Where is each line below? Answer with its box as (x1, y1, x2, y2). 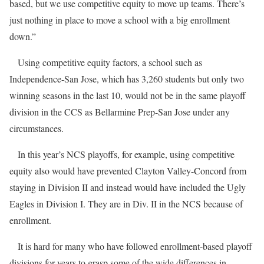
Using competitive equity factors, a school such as (9, 56, 202, 68)
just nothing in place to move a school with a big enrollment (9, 14, 230, 26)
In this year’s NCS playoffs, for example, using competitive (9, 148, 235, 160)
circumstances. (9, 122, 64, 134)
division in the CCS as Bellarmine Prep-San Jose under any (9, 105, 230, 118)
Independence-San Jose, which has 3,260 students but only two (9, 72, 244, 85)
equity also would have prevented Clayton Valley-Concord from (9, 164, 246, 177)
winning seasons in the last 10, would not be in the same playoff (9, 89, 246, 101)
